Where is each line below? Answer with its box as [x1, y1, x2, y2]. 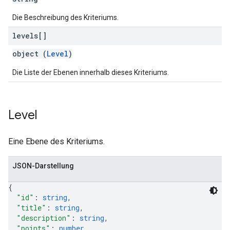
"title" [16, 203, 46, 213]
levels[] [12, 31, 47, 41]
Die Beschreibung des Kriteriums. [12, 13, 119, 22]
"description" [16, 213, 71, 223]
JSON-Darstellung [12, 162, 74, 170]
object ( [12, 49, 47, 59]
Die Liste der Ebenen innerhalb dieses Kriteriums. [12, 68, 169, 76]
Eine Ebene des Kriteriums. [8, 137, 105, 146]
